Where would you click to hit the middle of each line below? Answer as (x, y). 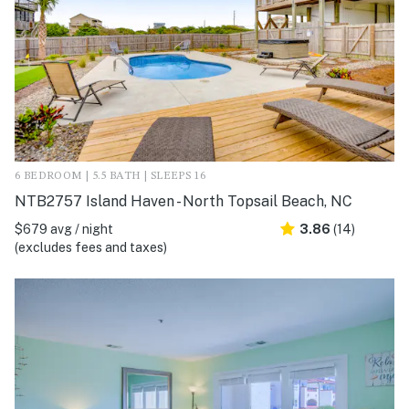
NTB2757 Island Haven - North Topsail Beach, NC (184, 202)
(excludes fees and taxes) (91, 248)
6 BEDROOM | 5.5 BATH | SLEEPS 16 (110, 177)
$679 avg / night (64, 230)
